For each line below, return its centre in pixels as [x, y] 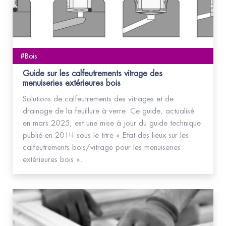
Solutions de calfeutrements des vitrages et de [98, 99]
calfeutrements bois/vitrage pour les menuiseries [102, 148]
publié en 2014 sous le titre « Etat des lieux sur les [106, 136]
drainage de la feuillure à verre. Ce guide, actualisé [108, 111]
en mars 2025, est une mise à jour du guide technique [112, 124]
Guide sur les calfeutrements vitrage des [93, 74]
